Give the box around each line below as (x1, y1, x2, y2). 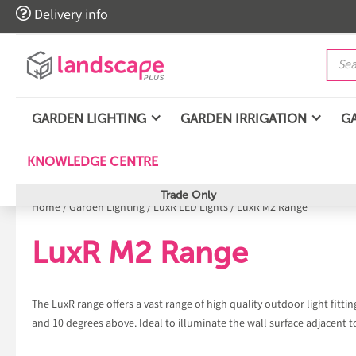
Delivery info (31, 6, 108, 26)
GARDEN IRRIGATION (180, 110, 307, 126)
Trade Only (161, 188, 217, 202)
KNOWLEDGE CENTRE (24, 153, 158, 169)
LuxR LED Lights (153, 200, 228, 216)
